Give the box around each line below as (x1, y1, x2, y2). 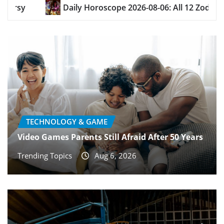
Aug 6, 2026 (94, 150, 136, 161)
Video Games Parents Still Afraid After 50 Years (17, 131, 203, 143)
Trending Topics (17, 150, 72, 161)
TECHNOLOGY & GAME (26, 116, 107, 126)
